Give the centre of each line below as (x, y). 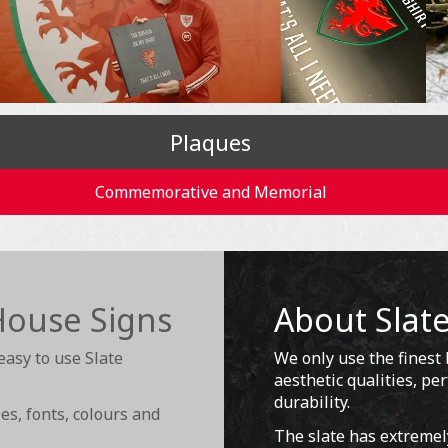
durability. (312, 402)
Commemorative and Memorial (210, 192)
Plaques (211, 142)
